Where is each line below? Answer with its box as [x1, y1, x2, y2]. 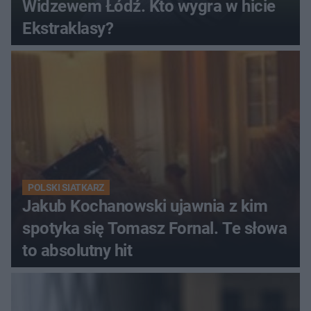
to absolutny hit [22, 240, 133, 260]
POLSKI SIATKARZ [28, 181, 104, 193]
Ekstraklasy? [22, 18, 114, 38]
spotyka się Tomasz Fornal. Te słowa [22, 218, 287, 238]
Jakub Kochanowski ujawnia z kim [22, 196, 268, 216]
